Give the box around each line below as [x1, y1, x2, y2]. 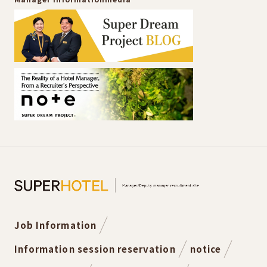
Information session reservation [14, 242, 176, 255]
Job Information [14, 218, 97, 231]
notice [190, 242, 221, 255]
